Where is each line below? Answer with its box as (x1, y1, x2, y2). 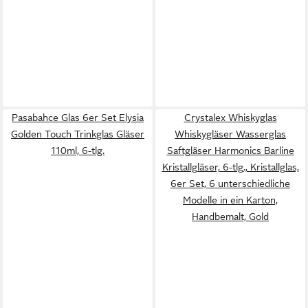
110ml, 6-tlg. (51, 145, 104, 156)
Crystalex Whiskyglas (184, 112, 277, 123)
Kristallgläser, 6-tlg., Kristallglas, (162, 162, 299, 173)
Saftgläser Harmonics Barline (166, 145, 294, 156)
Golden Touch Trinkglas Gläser (11, 129, 144, 140)
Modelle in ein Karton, (183, 195, 278, 206)
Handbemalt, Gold (192, 211, 269, 222)
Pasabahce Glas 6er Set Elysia (12, 112, 144, 123)
